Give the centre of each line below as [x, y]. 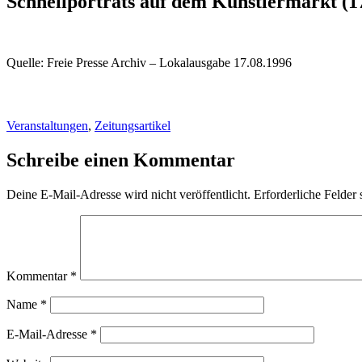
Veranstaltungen [47, 125]
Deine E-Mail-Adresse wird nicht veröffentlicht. [128, 194]
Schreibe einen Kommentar [121, 160]
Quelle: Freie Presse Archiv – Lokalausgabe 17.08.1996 [149, 63]
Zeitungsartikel [133, 125]
